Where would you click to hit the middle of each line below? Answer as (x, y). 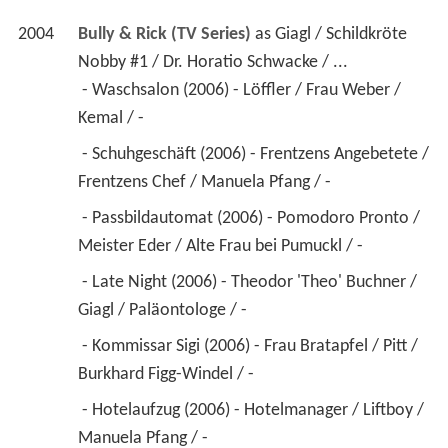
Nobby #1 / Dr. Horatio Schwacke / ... (212, 62)
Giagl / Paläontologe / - (164, 310)
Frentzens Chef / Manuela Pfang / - (206, 182)
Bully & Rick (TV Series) (164, 34)
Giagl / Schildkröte (340, 34)
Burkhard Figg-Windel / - (167, 374)
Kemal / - (112, 118)
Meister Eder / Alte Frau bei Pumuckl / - (222, 246)
